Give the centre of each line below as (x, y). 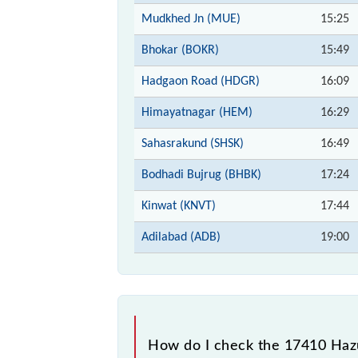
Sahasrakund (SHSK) (193, 143)
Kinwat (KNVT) (179, 206)
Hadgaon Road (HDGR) (201, 81)
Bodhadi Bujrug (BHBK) (201, 175)
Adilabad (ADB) (181, 237)
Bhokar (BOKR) (180, 50)
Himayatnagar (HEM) (197, 112)
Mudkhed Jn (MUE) (191, 19)
